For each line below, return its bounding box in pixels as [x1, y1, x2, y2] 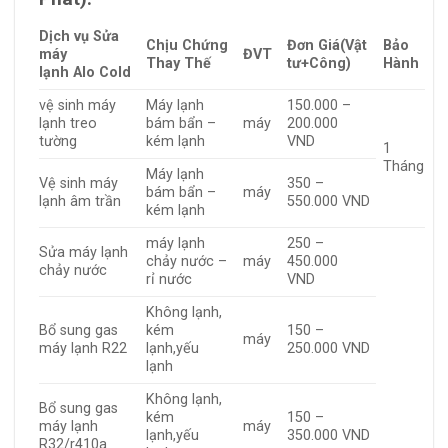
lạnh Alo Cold [39, 63, 131, 81]
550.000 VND [287, 192, 371, 210]
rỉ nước [146, 270, 193, 288]
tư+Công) [287, 54, 352, 72]
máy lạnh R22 [39, 339, 127, 357]
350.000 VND [287, 426, 371, 444]
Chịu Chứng [146, 36, 229, 54]
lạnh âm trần [39, 192, 121, 210]
